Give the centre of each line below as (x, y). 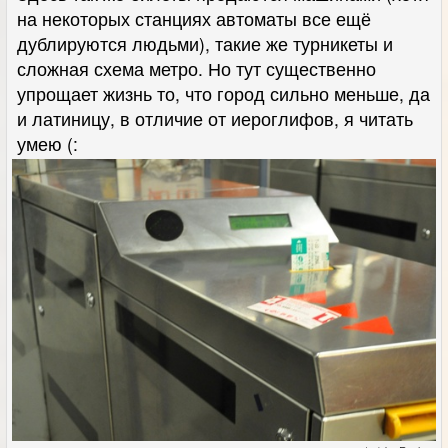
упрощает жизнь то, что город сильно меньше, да (223, 94)
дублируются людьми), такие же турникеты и (205, 44)
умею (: (47, 144)
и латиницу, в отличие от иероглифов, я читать (215, 119)
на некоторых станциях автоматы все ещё (194, 19)
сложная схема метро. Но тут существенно (196, 69)
